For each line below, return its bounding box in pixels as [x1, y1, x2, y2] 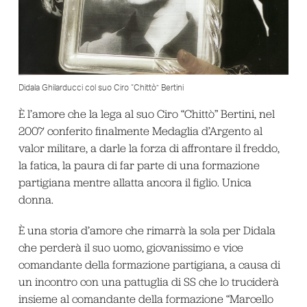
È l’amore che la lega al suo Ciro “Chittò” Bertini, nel [18, 106, 275, 121]
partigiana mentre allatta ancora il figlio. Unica [18, 175, 251, 189]
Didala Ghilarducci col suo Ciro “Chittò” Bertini [18, 83, 184, 92]
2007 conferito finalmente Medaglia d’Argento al [18, 123, 262, 138]
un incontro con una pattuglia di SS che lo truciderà [18, 275, 279, 289]
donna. [18, 192, 53, 206]
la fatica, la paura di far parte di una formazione [18, 158, 260, 172]
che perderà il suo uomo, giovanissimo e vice [18, 241, 243, 255]
